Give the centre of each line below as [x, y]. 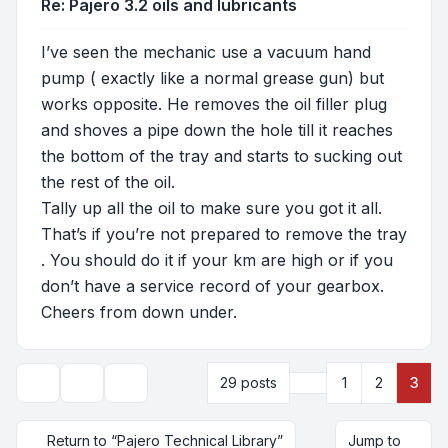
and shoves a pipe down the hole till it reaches [217, 129]
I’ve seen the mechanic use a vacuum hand [206, 51]
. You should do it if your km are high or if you [217, 259]
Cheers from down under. [139, 311]
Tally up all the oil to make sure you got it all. [211, 207]
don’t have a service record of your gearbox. [212, 285]
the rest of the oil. [108, 181]
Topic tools [109, 391]
